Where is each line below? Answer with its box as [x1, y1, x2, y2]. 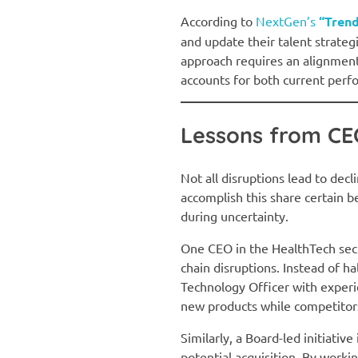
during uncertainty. [181, 207, 289, 224]
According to [181, 13, 257, 30]
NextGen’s [256, 13, 320, 30]
